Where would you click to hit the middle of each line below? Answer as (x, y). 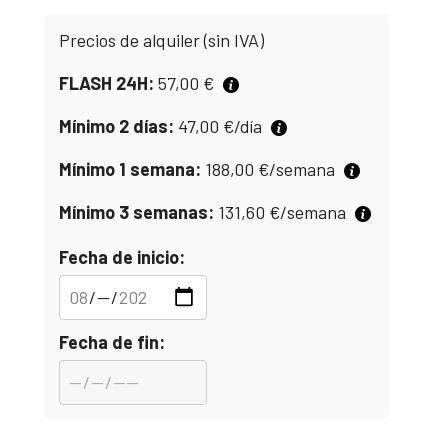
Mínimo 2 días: (116, 126)
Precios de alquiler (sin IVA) (161, 40)
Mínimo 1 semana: (130, 169)
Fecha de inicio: (122, 257)
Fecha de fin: (112, 342)
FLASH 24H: (106, 83)
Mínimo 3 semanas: (136, 212)
